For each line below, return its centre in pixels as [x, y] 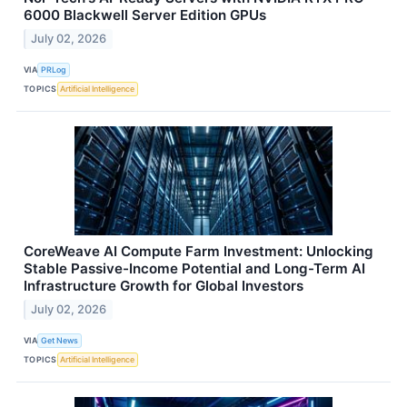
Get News [60, 341]
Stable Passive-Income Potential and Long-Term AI [194, 268]
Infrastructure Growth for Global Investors [164, 285]
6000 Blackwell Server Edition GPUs [145, 15]
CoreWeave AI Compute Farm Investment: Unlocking [199, 251]
